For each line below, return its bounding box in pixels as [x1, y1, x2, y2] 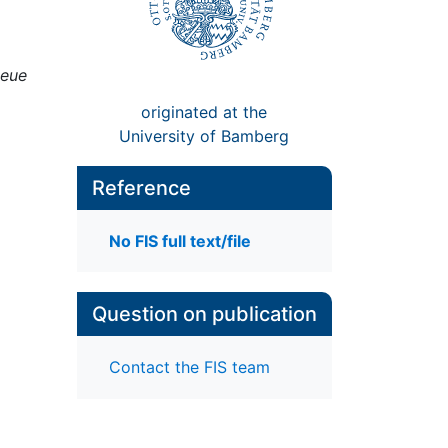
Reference [91, 175, 191, 200]
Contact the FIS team [108, 357, 270, 378]
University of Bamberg [119, 125, 290, 146]
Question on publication [91, 302, 317, 327]
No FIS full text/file [108, 231, 251, 252]
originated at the [141, 101, 268, 122]
